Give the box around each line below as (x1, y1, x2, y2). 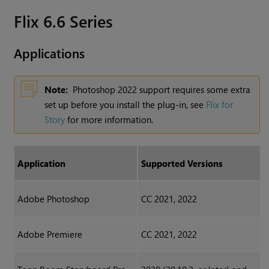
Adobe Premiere (17, 228, 82, 241)
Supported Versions (141, 157, 223, 170)
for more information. (65, 113, 154, 126)
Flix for (206, 98, 234, 111)
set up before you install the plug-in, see (44, 98, 207, 111)
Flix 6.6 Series (14, 10, 113, 32)
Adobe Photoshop (17, 193, 89, 205)
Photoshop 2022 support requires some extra (73, 83, 251, 96)
